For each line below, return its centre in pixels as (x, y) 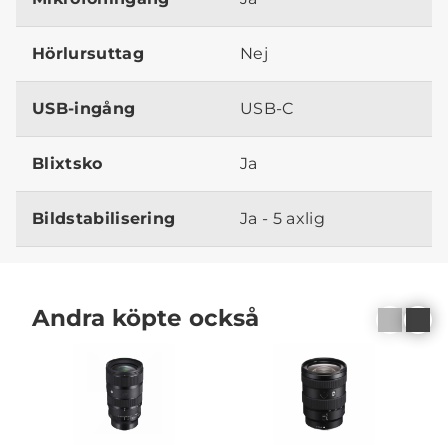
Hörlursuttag (88, 53)
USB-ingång (84, 108)
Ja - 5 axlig (282, 218)
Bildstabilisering (104, 218)
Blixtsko (67, 163)
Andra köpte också (145, 318)
